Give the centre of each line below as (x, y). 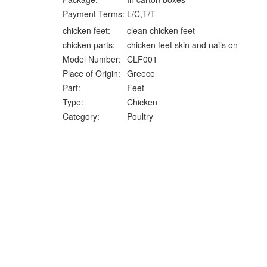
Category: (81, 116)
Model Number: (92, 59)
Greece (141, 73)
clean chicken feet (161, 30)
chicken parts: (89, 45)
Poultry (140, 116)
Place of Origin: (91, 73)
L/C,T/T (141, 14)
